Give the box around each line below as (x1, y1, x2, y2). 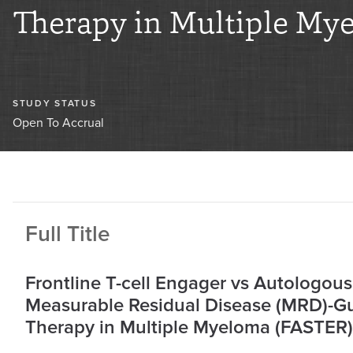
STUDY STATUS (13, 97, 97, 110)
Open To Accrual (13, 114, 104, 131)
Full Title (25, 220, 110, 247)
